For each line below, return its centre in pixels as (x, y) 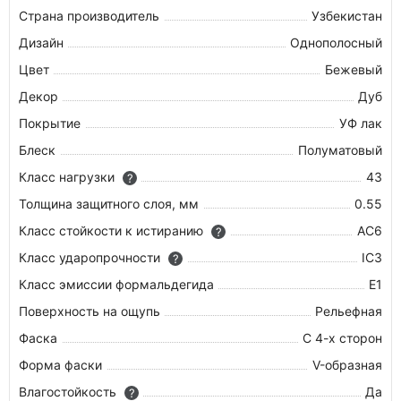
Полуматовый (340, 150)
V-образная (347, 365)
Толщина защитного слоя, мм (109, 204)
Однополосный (336, 43)
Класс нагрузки (68, 177)
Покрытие (50, 123)
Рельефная (349, 311)
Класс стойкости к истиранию (113, 230)
